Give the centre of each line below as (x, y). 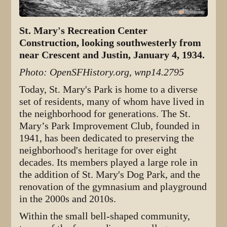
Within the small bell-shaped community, (105, 216)
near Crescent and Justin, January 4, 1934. (112, 55)
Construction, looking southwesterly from (110, 43)
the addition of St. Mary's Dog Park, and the (110, 175)
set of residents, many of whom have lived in (112, 102)
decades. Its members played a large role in (109, 163)
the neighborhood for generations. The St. (105, 114)
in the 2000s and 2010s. (68, 199)
